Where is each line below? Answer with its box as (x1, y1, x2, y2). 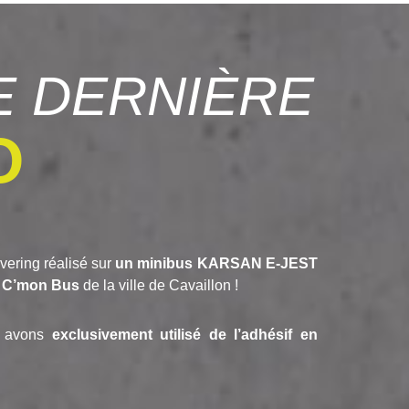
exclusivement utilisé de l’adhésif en (51, 327, 318, 343)
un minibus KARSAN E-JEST (115, 256, 318, 272)
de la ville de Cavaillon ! (79, 278, 238, 294)
